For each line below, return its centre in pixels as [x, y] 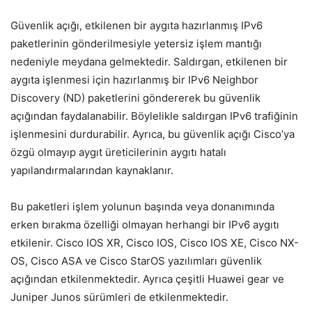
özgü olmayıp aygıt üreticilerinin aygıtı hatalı [118, 152]
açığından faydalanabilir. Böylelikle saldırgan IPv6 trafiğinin [154, 116]
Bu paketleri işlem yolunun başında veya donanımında [142, 206]
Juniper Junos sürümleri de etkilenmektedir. [119, 297]
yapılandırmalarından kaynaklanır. [92, 170]
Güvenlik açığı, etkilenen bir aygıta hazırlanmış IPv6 [136, 25]
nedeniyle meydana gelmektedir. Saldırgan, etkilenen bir [149, 61]
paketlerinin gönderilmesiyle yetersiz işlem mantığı [136, 43]
